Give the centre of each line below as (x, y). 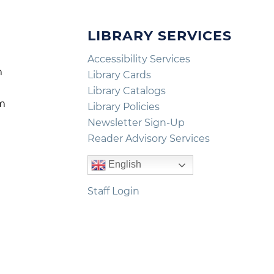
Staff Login (113, 191)
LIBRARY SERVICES (159, 35)
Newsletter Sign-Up (136, 123)
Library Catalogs (126, 91)
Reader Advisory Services (148, 139)
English (123, 165)
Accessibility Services (139, 59)
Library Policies (123, 107)
